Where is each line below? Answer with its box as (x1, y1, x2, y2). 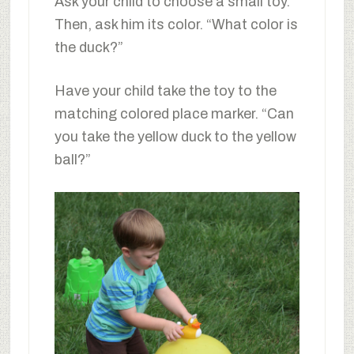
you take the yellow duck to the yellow (54, 128, 296, 145)
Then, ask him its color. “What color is (54, 16, 298, 32)
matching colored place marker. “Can (54, 105, 294, 122)
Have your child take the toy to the (54, 82, 277, 99)
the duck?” (54, 39, 123, 55)
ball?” (54, 151, 91, 168)
